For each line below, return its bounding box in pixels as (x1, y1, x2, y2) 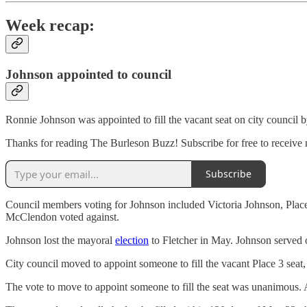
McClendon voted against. (5, 210, 119, 223)
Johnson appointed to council (5, 67, 171, 82)
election (115, 234, 149, 246)
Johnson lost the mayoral (5, 234, 115, 246)
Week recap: (5, 16, 95, 35)
